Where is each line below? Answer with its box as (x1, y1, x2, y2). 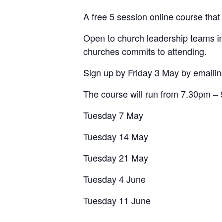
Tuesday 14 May (83, 129, 148, 143)
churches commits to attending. (83, 44, 207, 57)
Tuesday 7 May (83, 108, 143, 121)
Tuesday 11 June (83, 193, 151, 207)
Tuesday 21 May (83, 151, 148, 164)
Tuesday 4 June (83, 172, 146, 185)
